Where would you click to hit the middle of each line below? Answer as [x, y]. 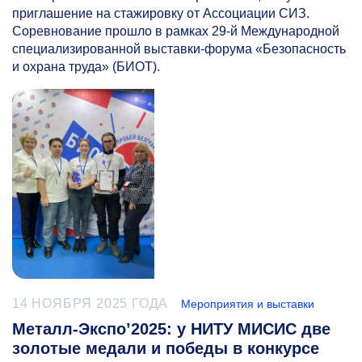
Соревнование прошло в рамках [112, 31]
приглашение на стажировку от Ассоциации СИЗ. [161, 13]
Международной [288, 31]
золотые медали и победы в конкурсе [166, 349]
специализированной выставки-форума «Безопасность [179, 49]
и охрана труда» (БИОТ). [86, 67]
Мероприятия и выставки [248, 304]
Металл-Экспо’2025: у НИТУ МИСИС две [171, 329]
